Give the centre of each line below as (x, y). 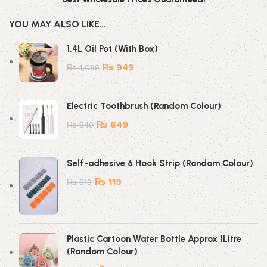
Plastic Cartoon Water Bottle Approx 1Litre (154, 239)
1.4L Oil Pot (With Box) (112, 49)
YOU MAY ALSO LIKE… (57, 24)
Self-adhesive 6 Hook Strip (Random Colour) (160, 163)
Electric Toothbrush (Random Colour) (144, 106)
